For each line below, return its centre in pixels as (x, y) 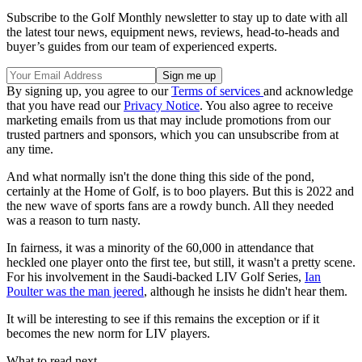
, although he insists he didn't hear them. (247, 291)
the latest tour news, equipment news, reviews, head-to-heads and (173, 32)
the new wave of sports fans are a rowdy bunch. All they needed (170, 205)
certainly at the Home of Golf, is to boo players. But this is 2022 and (180, 191)
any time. (30, 149)
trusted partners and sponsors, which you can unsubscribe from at (173, 134)
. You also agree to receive (266, 105)
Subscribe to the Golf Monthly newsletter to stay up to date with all (177, 17)
